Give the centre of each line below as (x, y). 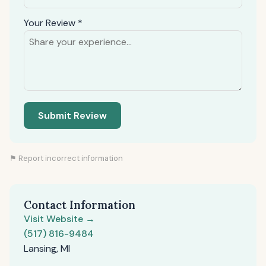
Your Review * (53, 23)
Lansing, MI (47, 248)
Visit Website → (59, 219)
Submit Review (72, 115)
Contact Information (80, 205)
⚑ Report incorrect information (66, 158)
